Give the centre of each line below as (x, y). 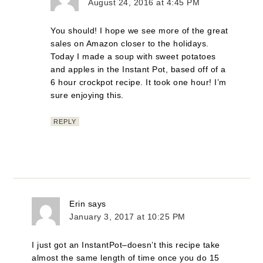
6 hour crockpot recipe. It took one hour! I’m (139, 82)
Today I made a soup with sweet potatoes (133, 56)
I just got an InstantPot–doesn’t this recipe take (126, 245)
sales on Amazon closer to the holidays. (130, 43)
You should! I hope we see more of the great (139, 30)
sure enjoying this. (87, 95)
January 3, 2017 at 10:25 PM (127, 216)
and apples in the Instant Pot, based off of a (138, 69)
